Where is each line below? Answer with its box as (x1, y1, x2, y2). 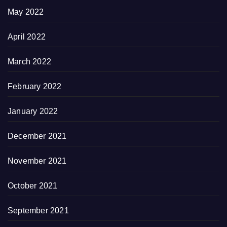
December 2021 (8, 131, 67, 140)
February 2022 (8, 82, 62, 91)
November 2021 (8, 156, 67, 165)
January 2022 (8, 106, 58, 116)
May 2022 (8, 7, 44, 16)
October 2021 (8, 181, 58, 190)
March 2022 (8, 57, 51, 66)
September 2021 (8, 206, 69, 215)
